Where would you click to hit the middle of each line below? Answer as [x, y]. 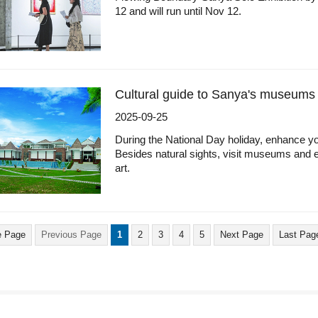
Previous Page [71, 235]
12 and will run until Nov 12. [178, 11]
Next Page [242, 235]
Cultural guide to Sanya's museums [215, 94]
